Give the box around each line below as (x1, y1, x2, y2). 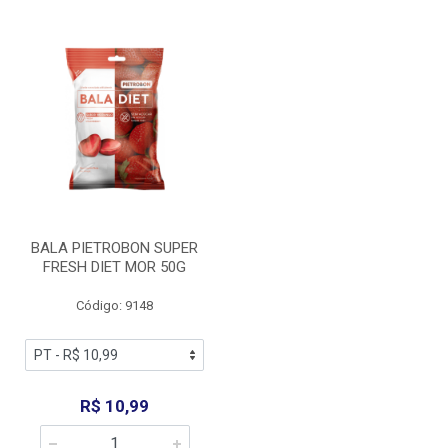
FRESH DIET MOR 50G (43, 258, 186, 276)
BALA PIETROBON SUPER (31, 239, 198, 257)
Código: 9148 (76, 298, 153, 313)
